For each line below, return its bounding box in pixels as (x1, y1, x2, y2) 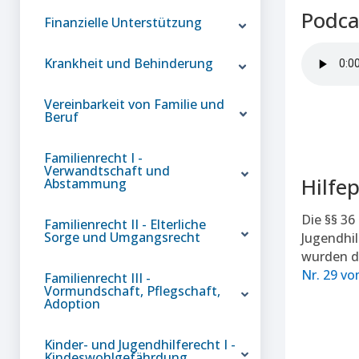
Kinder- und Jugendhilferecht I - (44, 335, 236, 353)
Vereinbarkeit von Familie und (44, 95, 224, 113)
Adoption (44, 294, 100, 313)
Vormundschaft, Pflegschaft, (44, 281, 220, 300)
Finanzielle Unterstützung (44, 13, 202, 31)
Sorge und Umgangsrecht (44, 228, 200, 246)
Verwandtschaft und (44, 161, 170, 179)
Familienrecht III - (44, 268, 151, 287)
